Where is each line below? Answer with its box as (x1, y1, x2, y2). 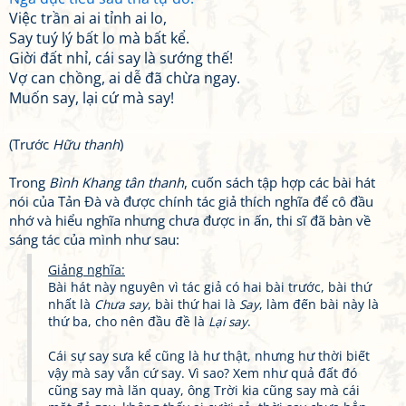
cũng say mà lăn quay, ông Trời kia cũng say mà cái (48, 382, 360, 399)
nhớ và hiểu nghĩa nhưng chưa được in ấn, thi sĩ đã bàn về (9, 211, 371, 229)
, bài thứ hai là (148, 296, 239, 313)
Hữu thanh (53, 135, 120, 153)
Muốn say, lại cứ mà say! (9, 88, 174, 108)
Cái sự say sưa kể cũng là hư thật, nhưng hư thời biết (48, 348, 370, 364)
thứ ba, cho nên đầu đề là (48, 314, 208, 330)
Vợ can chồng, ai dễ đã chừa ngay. (9, 68, 240, 88)
